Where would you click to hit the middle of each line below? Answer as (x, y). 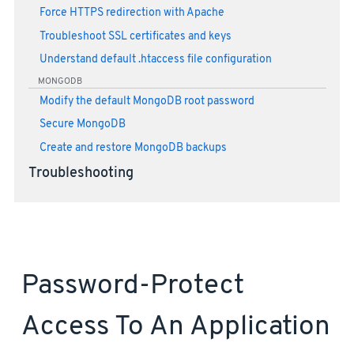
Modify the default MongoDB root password (147, 101)
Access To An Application (176, 327)
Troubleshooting (81, 173)
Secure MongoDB (82, 125)
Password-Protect (133, 286)
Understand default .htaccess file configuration (155, 60)
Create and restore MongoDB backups (133, 149)
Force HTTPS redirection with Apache (132, 13)
